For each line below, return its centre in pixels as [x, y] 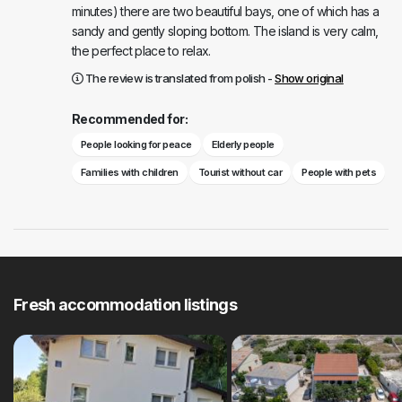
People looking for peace [136, 145]
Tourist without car [240, 173]
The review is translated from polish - [179, 79]
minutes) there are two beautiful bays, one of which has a [226, 12]
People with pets [339, 173]
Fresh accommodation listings [125, 305]
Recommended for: [130, 119]
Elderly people [243, 145]
